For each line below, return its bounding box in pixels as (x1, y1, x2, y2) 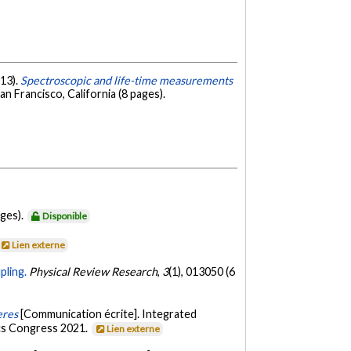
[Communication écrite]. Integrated (20, 306, 197, 320)
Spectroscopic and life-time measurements (20, 74, 233, 88)
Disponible (42, 210, 88, 223)
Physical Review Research (29, 265, 158, 279)
